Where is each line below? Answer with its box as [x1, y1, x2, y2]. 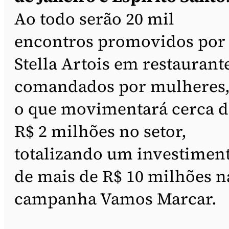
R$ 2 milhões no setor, [14, 120, 187, 143]
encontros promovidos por [14, 30, 225, 53]
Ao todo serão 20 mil [14, 7, 174, 30]
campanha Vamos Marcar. [14, 187, 217, 210]
